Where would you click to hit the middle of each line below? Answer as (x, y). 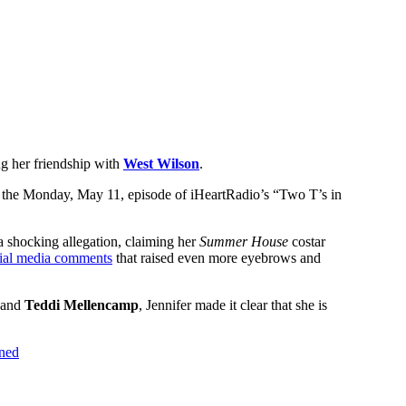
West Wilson (161, 164)
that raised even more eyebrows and (217, 258)
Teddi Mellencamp (82, 305)
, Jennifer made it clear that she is (233, 305)
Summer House (244, 242)
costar (307, 242)
